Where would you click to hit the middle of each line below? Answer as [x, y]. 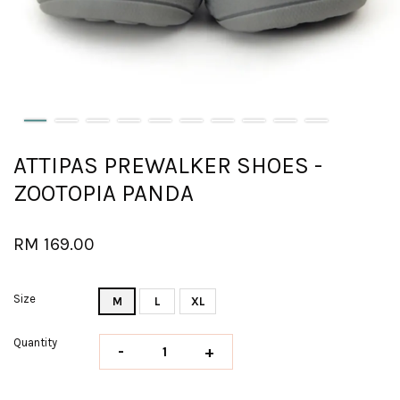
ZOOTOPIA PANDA [104, 194]
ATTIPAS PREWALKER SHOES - [168, 166]
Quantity [35, 343]
